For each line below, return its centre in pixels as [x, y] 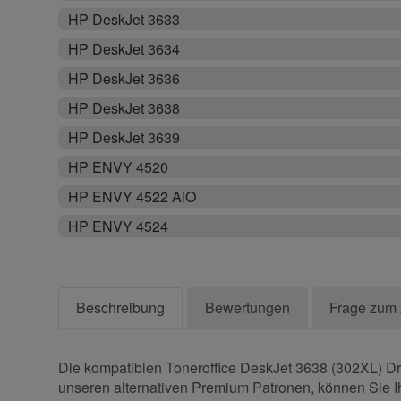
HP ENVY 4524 [119, 226]
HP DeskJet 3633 [124, 20]
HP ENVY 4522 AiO [132, 197]
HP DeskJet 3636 [124, 79]
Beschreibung [121, 308]
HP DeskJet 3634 [124, 49]
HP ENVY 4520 [119, 167]
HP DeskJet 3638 [124, 108]
